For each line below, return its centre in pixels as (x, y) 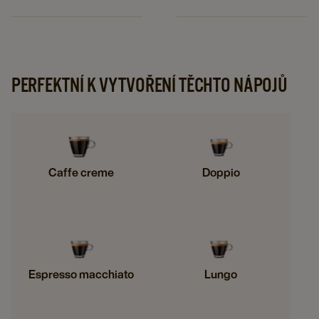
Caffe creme (81, 173)
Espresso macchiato (81, 274)
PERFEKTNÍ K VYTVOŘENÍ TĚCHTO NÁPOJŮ (150, 85)
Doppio (221, 173)
